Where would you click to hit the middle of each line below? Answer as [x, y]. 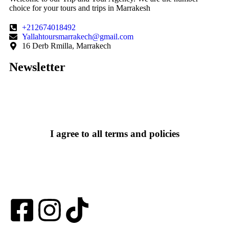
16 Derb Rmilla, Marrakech [66, 45]
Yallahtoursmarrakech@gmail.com [78, 36]
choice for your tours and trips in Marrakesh [80, 8]
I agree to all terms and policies [114, 134]
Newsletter [37, 67]
